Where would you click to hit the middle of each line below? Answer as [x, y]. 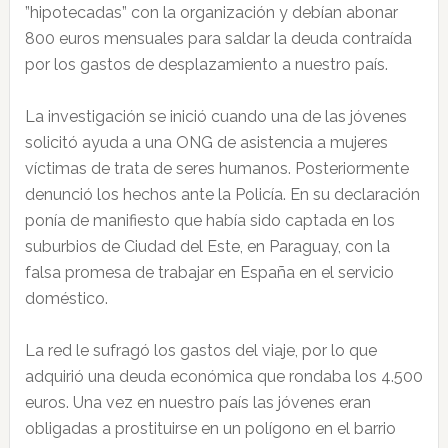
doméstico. [66, 298]
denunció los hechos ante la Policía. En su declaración [222, 194]
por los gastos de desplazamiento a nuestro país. [206, 64]
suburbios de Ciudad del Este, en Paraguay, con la [207, 246]
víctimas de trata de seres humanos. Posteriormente [216, 168]
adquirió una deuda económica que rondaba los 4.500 [223, 376]
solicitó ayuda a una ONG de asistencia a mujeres [206, 142]
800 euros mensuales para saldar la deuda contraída [218, 38]
